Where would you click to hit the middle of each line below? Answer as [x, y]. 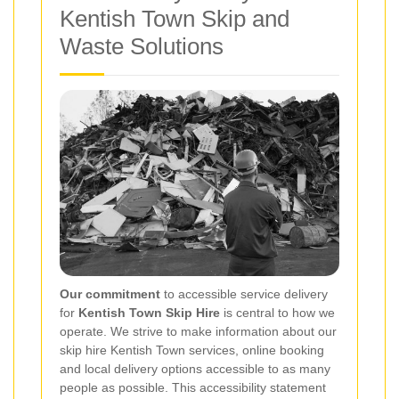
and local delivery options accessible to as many [195, 369]
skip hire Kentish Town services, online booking [192, 350]
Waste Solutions [142, 46]
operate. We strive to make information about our [198, 332]
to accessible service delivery [244, 294]
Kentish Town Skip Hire [149, 313]
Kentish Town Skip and [175, 19]
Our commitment [110, 294]
